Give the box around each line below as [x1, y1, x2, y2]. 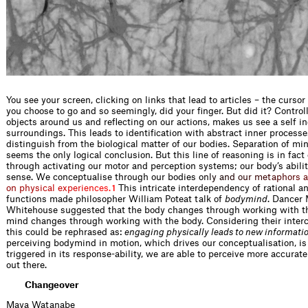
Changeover [25, 280, 79, 289]
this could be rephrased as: [6, 227, 124, 236]
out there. [6, 260, 47, 269]
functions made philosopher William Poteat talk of [6, 194, 225, 203]
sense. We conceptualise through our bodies [6, 172, 199, 181]
